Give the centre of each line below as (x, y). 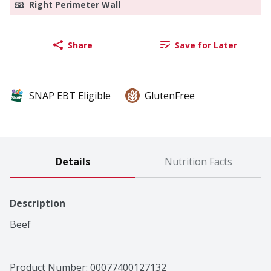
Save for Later (206, 45)
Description (38, 204)
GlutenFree (170, 96)
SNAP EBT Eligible (70, 96)
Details (73, 162)
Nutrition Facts (198, 162)
